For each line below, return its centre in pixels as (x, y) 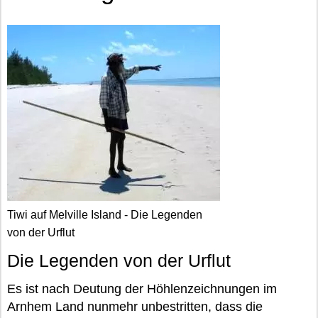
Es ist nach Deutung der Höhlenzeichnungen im (142, 289)
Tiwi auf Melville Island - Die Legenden (105, 215)
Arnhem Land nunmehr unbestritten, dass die (135, 307)
